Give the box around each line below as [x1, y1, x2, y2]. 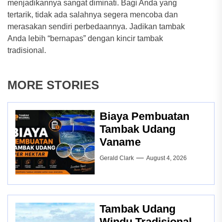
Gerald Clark [100, 155, 134, 162]
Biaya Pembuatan [100, 110, 189, 122]
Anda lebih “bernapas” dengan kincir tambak [7, 34, 163, 43]
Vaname [100, 136, 141, 148]
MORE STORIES [7, 78, 99, 92]
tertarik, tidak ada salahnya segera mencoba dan [7, 10, 178, 19]
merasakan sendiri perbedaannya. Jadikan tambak [7, 22, 185, 31]
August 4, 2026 [146, 155, 187, 162]
